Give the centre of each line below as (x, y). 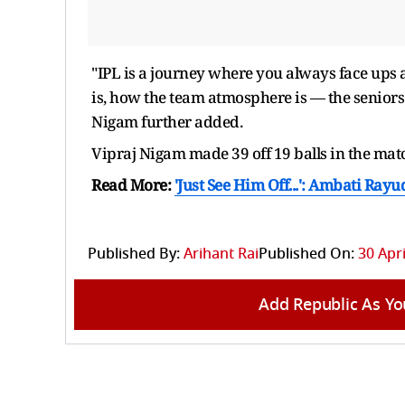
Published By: (134, 254)
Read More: (133, 184)
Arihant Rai (221, 254)
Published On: (306, 254)
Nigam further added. (169, 121)
